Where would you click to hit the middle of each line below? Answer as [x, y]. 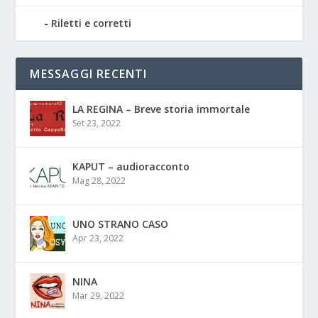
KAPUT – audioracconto [131, 166]
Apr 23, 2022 [98, 238]
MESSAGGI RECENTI [89, 73]
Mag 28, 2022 [99, 180]
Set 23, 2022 [97, 123]
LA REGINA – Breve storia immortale [161, 109]
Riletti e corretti [92, 23]
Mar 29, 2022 [99, 295]
